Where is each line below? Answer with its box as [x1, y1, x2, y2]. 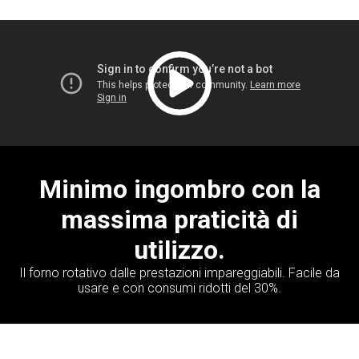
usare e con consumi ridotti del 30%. [78, 280, 281, 296]
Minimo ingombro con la [38, 174, 321, 205]
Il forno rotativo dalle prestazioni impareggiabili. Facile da [19, 265, 340, 281]
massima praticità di [61, 204, 298, 236]
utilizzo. [134, 235, 225, 266]
